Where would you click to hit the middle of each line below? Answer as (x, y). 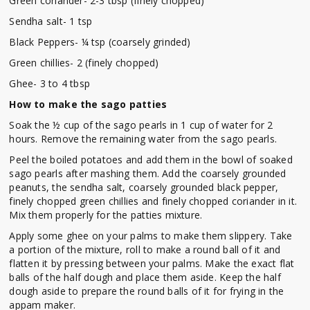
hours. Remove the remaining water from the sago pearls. (143, 139)
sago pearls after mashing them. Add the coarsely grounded (148, 174)
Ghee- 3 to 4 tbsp (50, 84)
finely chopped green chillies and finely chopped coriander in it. (153, 201)
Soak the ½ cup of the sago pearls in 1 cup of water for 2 (141, 125)
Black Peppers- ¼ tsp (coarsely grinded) (100, 42)
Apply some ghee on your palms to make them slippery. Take (151, 236)
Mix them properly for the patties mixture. (106, 215)
